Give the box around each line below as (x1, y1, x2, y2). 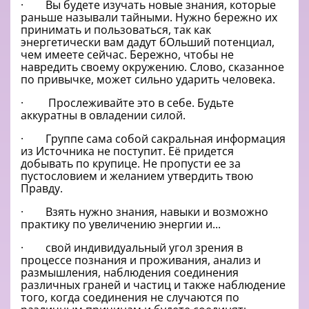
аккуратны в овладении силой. (21, 108, 186, 123)
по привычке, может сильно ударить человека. (21, 72, 286, 88)
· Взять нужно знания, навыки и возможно (21, 204, 268, 220)
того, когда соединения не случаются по (21, 290, 239, 306)
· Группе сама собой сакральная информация (21, 131, 286, 147)
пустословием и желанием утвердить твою (21, 168, 253, 184)
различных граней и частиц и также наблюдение (21, 277, 286, 293)
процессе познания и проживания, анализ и (21, 252, 261, 268)
